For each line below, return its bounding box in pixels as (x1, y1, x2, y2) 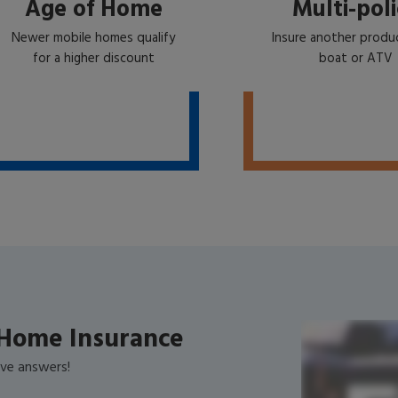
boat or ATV (318, 48, 393, 69)
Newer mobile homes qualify (12, 28, 175, 49)
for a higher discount (32, 48, 155, 69)
